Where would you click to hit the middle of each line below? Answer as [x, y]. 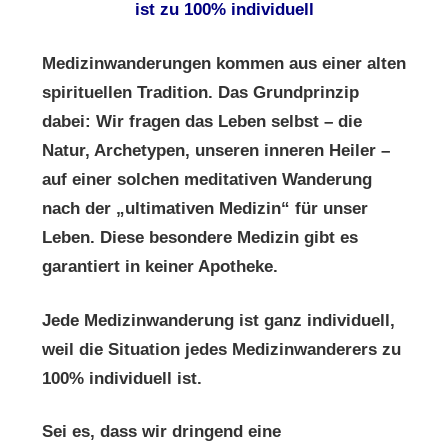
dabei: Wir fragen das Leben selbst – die [202, 121]
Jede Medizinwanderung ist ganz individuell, [218, 320]
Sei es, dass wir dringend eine [161, 432]
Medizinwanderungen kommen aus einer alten [224, 63]
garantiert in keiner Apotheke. [160, 266]
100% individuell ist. [122, 378]
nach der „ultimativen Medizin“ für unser [205, 208]
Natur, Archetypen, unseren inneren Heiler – [216, 150]
